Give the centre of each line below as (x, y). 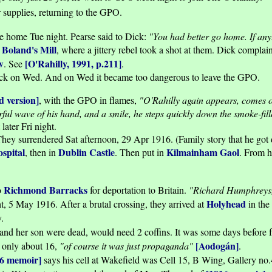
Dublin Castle (87, 152)
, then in (42, 152)
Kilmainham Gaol (203, 152)
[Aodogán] (217, 246)
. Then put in (141, 152)
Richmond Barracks (46, 190)
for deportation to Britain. (138, 190)
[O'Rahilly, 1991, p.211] (73, 64)
